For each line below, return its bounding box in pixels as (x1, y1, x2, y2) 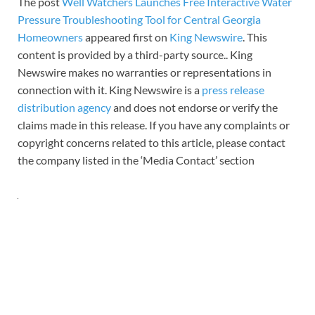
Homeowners (18, 30, 83, 44)
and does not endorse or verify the (111, 101, 278, 115)
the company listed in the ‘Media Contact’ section (18, 153, 255, 167)
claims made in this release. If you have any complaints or (18, 118, 290, 132)
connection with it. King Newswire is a (18, 83, 202, 97)
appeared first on (83, 30, 169, 44)
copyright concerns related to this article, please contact (18, 136, 285, 150)
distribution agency (18, 101, 111, 115)
